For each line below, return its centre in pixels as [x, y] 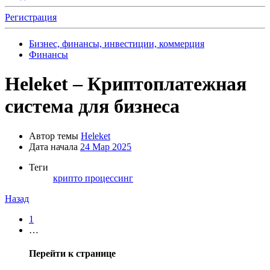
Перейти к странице [72, 254]
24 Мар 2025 [106, 146]
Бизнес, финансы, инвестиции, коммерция [117, 44]
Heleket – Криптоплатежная [126, 84]
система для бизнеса [92, 106]
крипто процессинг [93, 178]
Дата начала [53, 146]
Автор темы [54, 136]
